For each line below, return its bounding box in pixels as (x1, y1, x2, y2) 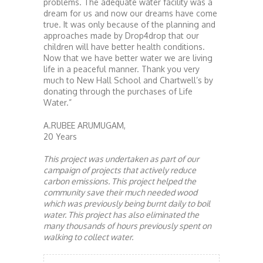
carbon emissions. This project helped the (43, 176, 196, 186)
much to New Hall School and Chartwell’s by (43, 75, 213, 85)
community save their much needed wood (43, 187, 197, 197)
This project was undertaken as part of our (43, 153, 199, 164)
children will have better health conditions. (43, 41, 205, 52)
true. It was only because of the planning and (43, 19, 215, 29)
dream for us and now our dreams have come (43, 8, 217, 18)
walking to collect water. (43, 231, 133, 242)
